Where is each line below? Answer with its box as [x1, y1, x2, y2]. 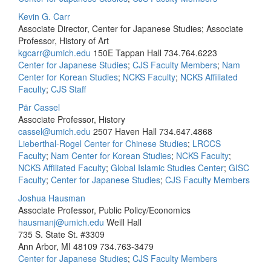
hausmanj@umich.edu [18, 216, 104, 228]
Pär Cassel [18, 101, 60, 113]
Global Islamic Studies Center [111, 162, 224, 174]
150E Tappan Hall [93, 47, 162, 59]
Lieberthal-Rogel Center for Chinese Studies [18, 137, 188, 149]
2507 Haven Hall [93, 125, 157, 137]
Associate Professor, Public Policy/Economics [18, 204, 191, 216]
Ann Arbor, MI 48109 [18, 240, 97, 252]
